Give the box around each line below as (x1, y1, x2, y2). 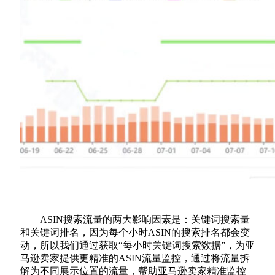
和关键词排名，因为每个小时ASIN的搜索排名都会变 (20, 227, 250, 238)
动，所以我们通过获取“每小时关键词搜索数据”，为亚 (20, 240, 255, 251)
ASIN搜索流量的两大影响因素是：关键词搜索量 (40, 214, 250, 225)
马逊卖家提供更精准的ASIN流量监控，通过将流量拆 (20, 253, 250, 264)
